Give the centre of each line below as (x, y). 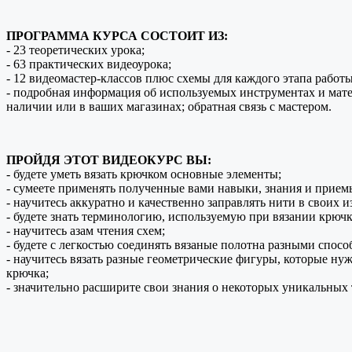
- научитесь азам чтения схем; (86, 231)
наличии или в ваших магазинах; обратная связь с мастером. (169, 107)
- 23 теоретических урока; (75, 50)
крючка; (27, 273)
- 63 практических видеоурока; (89, 64)
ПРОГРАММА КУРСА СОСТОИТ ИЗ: (117, 36)
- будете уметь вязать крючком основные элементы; (144, 174)
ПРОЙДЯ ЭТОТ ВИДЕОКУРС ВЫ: (109, 160)
